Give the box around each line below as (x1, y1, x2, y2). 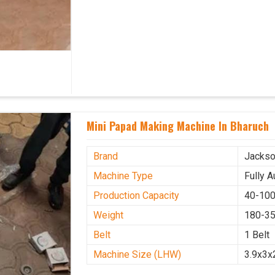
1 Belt (244, 229, 270, 241)
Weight (93, 209, 124, 222)
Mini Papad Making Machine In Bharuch (87, 118, 269, 134)
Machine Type (93, 170, 153, 182)
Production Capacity (93, 190, 180, 202)
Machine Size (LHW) (93, 249, 182, 261)
